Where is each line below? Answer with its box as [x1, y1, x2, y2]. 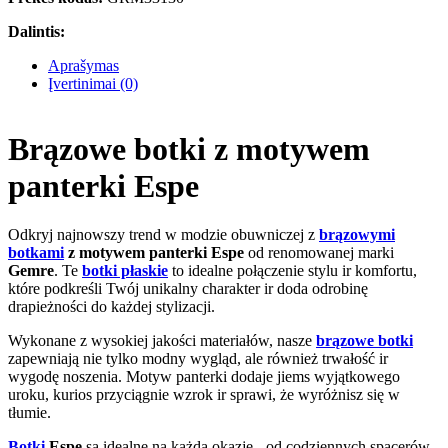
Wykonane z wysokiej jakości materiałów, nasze [8, 332, 316, 349]
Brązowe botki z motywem [8, 130, 370, 167]
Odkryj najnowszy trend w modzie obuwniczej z [8, 226, 319, 243]
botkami [8, 244, 64, 261]
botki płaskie [82, 262, 168, 279]
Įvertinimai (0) [48, 75, 138, 93]
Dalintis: [8, 23, 65, 41]
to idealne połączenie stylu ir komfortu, [168, 262, 417, 279]
